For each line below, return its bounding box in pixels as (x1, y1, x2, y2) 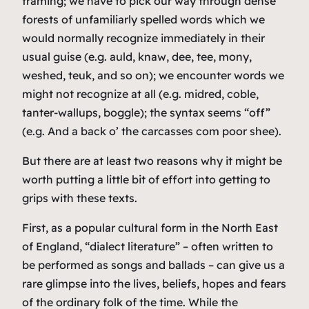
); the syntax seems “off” (140, 105, 270, 119)
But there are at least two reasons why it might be (22, 153, 282, 168)
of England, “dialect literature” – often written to (22, 239, 273, 253)
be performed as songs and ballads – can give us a (22, 257, 285, 272)
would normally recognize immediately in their (22, 30, 265, 45)
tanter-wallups (22, 105, 98, 119)
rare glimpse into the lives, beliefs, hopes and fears (22, 276, 286, 290)
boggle (103, 105, 140, 119)
